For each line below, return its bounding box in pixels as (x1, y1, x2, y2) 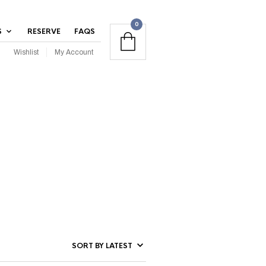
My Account (55, 48, 93, 56)
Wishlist (14, 48, 39, 56)
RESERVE (27, 27, 61, 36)
